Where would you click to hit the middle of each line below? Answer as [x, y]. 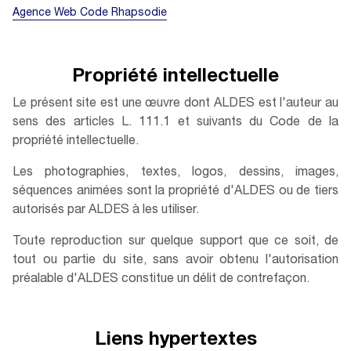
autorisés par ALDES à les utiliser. [106, 211]
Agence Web [46, 13]
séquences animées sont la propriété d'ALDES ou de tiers [175, 192]
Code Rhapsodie [123, 13]
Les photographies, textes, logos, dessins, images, [175, 173]
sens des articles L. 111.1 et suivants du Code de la [175, 123]
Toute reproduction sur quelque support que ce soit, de [175, 242]
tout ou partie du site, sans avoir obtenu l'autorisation [175, 261]
